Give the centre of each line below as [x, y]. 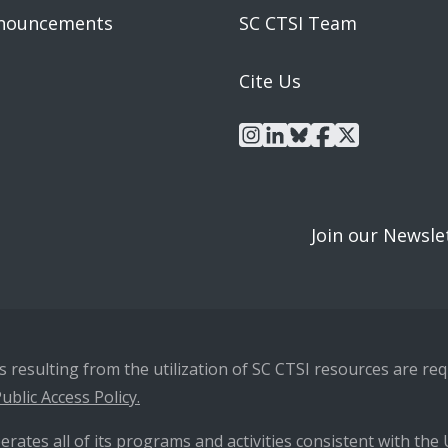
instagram [306, 134]
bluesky [343, 134]
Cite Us [270, 81]
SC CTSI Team [298, 23]
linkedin [320, 134]
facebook [374, 134]
